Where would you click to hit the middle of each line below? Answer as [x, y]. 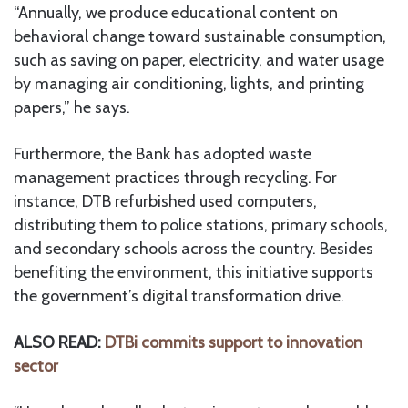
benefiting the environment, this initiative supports [194, 273]
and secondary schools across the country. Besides [194, 249]
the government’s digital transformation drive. [179, 296]
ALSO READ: [59, 343]
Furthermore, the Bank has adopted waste [163, 154]
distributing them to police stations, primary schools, [201, 225]
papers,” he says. [72, 108]
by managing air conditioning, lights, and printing [189, 84]
